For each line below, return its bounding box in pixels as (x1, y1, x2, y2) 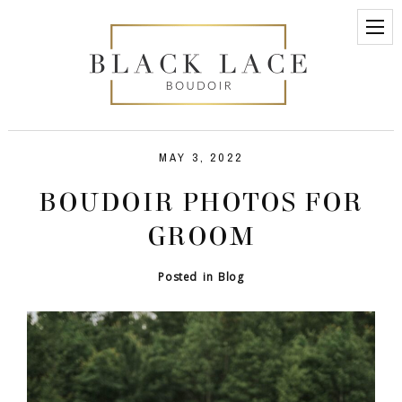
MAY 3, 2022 (158, 150, 244, 166)
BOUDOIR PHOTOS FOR (39, 186, 363, 220)
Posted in (158, 269, 219, 285)
